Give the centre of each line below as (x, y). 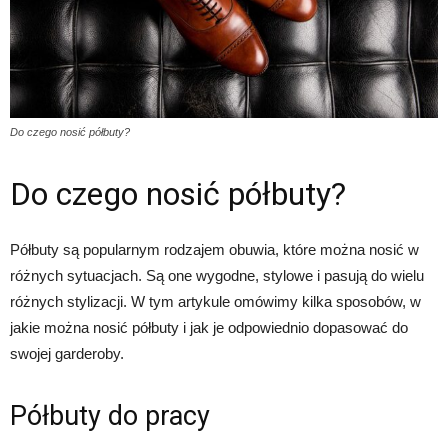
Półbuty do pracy (110, 416)
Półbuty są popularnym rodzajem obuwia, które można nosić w (214, 250)
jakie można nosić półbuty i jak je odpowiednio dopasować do (209, 328)
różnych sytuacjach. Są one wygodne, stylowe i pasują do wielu (217, 276)
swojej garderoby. (67, 354)
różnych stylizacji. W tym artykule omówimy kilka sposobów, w (215, 302)
